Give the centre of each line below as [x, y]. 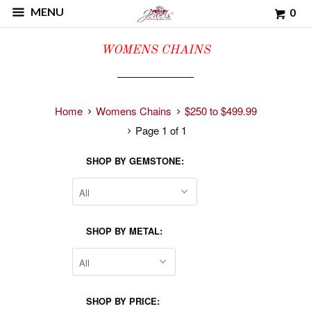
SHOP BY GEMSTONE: [135, 161]
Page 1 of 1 [159, 130]
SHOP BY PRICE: [123, 301]
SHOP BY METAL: [124, 231]
